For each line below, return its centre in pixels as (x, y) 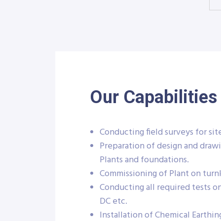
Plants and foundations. (144, 160)
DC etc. (113, 202)
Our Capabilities (153, 97)
